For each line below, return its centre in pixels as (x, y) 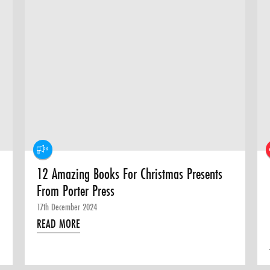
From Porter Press (76, 191)
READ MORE (59, 224)
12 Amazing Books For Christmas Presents (130, 174)
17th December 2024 (67, 207)
